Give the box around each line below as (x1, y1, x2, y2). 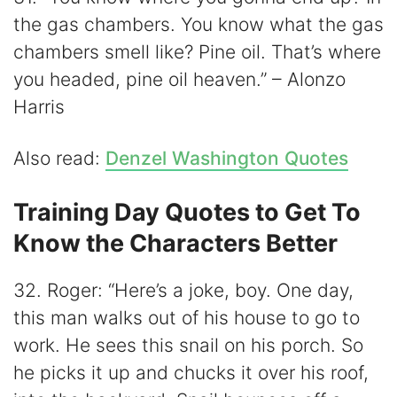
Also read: (13, 147, 105, 170)
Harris (13, 96, 65, 119)
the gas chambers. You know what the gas (13, 13, 384, 36)
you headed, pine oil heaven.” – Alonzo (13, 68, 346, 91)
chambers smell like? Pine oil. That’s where (13, 41, 381, 64)
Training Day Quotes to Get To (13, 197, 361, 227)
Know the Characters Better (13, 228, 338, 258)
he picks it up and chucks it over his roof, (13, 361, 369, 384)
